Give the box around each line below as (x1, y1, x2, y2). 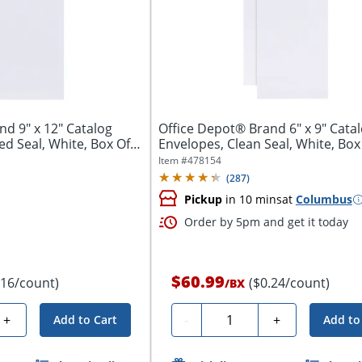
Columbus (295, 192, 352, 207)
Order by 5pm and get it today (183, 214, 348, 229)
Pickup (183, 192, 222, 207)
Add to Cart (53, 312, 117, 327)
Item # (158, 154, 187, 168)
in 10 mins (221, 192, 282, 207)
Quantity (207, 309, 260, 326)
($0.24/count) (248, 274, 330, 292)
